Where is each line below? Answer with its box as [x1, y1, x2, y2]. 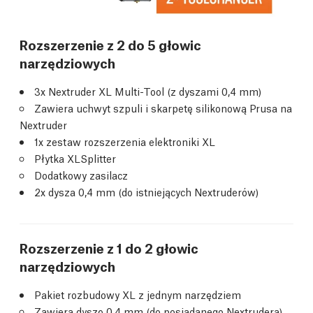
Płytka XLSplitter [34, 151, 116, 166]
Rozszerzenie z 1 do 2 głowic [20, 238, 198, 257]
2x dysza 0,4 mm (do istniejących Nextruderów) [34, 184, 259, 199]
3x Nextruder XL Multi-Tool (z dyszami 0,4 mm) [34, 84, 261, 99]
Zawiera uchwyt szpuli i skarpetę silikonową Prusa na [34, 101, 292, 115]
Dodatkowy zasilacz [34, 168, 128, 182]
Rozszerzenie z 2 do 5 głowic [20, 35, 201, 54]
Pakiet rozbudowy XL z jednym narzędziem [34, 287, 241, 302]
